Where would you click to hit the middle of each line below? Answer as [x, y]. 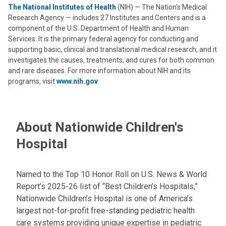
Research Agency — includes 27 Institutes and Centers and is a [107, 18]
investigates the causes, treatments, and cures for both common [111, 60]
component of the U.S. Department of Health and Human [98, 28]
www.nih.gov [77, 81]
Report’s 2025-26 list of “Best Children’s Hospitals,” [107, 186]
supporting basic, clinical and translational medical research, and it [112, 49]
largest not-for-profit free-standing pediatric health [105, 211]
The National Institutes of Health [62, 7]
